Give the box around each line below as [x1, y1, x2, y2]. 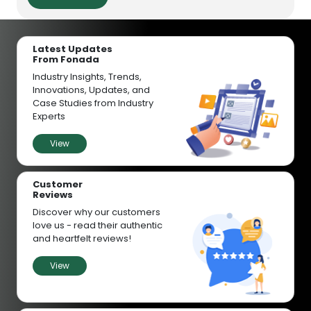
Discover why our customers [33, 205, 160, 219]
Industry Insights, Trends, [33, 69, 142, 83]
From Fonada [33, 52, 99, 66]
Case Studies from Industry [33, 96, 153, 110]
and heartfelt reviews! [33, 232, 131, 246]
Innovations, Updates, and [33, 83, 150, 96]
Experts [33, 109, 65, 123]
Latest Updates [33, 42, 112, 56]
